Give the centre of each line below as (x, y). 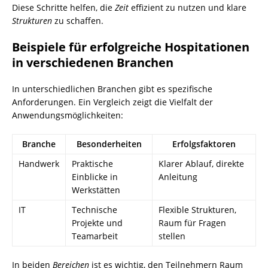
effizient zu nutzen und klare (188, 8)
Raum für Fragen (192, 223)
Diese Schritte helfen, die (63, 8)
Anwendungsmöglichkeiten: (68, 115)
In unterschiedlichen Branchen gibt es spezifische (112, 89)
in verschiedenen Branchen (93, 63)
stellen (172, 236)
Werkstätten (96, 190)
